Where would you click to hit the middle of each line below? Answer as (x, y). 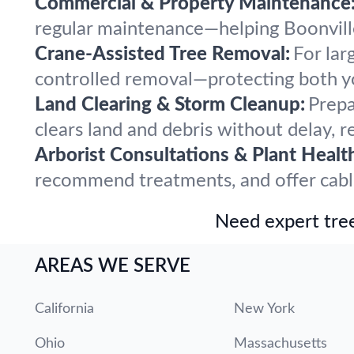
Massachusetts (281, 344)
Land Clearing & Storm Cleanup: (170, 105)
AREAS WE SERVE (113, 266)
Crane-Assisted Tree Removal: (162, 55)
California (64, 309)
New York (264, 309)
